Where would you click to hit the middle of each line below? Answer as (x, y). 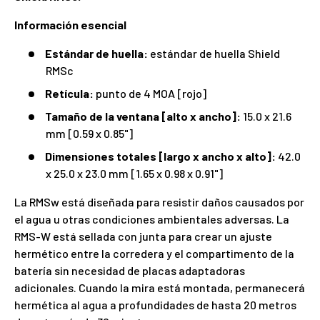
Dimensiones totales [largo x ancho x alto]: (160, 156)
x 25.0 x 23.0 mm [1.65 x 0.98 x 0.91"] (134, 174)
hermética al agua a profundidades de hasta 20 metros (155, 305)
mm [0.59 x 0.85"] (89, 134)
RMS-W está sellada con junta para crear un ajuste (143, 236)
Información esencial (70, 25)
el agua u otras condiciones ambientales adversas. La (152, 219)
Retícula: (69, 94)
